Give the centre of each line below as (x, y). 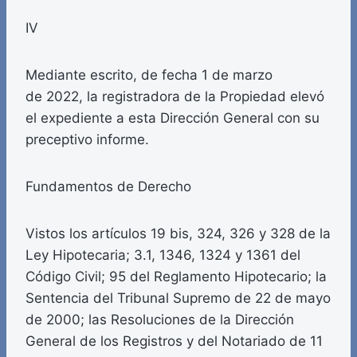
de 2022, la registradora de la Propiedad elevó (175, 97)
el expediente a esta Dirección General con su (173, 118)
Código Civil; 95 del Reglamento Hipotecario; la (176, 277)
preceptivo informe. (87, 140)
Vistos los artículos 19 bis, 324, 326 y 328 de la (178, 234)
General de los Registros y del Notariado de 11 (174, 341)
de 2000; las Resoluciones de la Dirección (160, 320)
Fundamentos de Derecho (108, 187)
